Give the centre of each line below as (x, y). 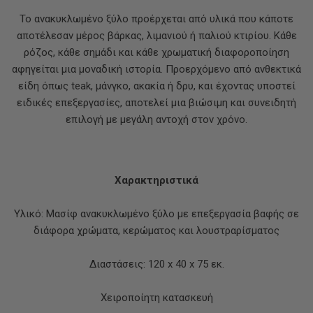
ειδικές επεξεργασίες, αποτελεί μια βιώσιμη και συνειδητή (156, 103)
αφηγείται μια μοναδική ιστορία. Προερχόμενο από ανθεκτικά (156, 69)
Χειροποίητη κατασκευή (156, 298)
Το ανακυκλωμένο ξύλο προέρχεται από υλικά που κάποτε (156, 19)
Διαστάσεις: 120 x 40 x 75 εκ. (156, 264)
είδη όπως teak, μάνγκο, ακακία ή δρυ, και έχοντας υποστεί (156, 86)
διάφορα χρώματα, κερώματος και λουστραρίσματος (156, 231)
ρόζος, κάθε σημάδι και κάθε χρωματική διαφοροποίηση (156, 52)
